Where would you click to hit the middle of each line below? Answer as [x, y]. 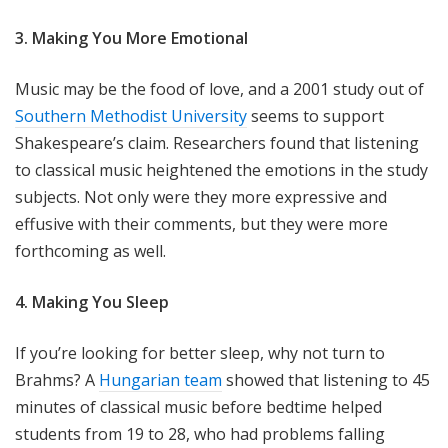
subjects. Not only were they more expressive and [201, 197]
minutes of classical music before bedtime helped [198, 407]
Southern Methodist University [131, 116]
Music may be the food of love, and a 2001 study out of [219, 89]
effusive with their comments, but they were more [201, 224]
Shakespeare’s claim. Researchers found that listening [217, 143]
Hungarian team [160, 380]
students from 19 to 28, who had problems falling [200, 434]
